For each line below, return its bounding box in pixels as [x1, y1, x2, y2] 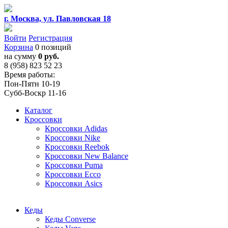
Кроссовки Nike [45, 133, 100, 142]
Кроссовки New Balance [45, 152, 128, 160]
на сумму [4, 52, 38, 61]
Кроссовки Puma [45, 161, 103, 169]
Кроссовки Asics [45, 179, 102, 188]
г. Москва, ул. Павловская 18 [4, 14, 111, 23]
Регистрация [28, 34, 72, 42]
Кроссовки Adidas [45, 124, 107, 133]
